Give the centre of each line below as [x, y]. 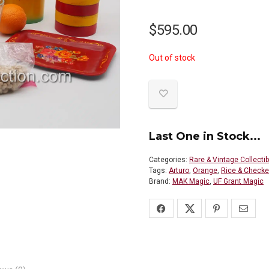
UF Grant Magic [238, 181]
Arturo [179, 170]
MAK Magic [191, 181]
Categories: [169, 159]
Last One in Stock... [205, 136]
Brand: [161, 181]
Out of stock [172, 57]
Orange [205, 170]
